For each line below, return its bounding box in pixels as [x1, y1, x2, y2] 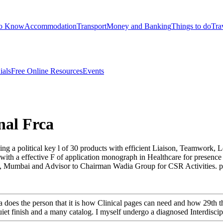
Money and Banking [107, 21, 171, 30]
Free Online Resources [11, 66, 83, 75]
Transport [77, 21, 107, 30]
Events [83, 66, 104, 75]
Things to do [171, 21, 211, 30]
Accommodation [24, 21, 77, 30]
